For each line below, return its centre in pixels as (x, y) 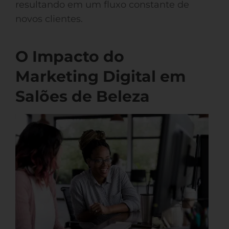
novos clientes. (49, 19)
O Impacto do (70, 56)
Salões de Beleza (83, 96)
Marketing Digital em (100, 76)
